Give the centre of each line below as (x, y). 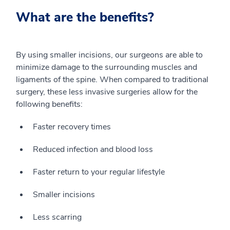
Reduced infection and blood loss (93, 149)
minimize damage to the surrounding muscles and (107, 67)
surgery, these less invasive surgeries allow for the (107, 92)
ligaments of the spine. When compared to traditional (112, 80)
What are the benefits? (85, 17)
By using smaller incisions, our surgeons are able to (109, 55)
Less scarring (57, 217)
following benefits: (49, 104)
